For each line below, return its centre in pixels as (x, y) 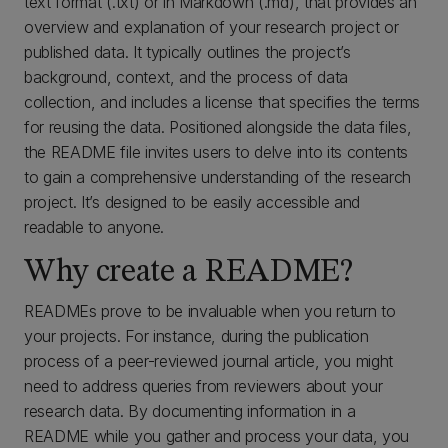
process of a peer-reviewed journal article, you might (209, 361)
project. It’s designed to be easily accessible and (192, 202)
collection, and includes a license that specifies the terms (222, 102)
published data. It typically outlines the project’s (187, 52)
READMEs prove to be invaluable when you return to (210, 311)
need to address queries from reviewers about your (203, 386)
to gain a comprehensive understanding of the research (218, 177)
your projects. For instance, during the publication (196, 336)
